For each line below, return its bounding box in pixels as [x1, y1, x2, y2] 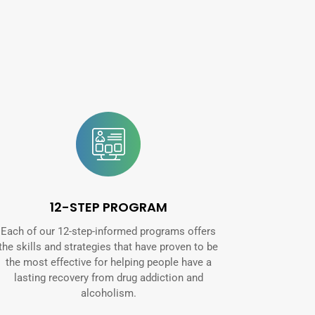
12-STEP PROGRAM [49, 198, 167, 216]
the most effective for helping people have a [5, 255, 212, 269]
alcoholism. [80, 286, 136, 300]
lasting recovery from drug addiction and [13, 271, 203, 284]
